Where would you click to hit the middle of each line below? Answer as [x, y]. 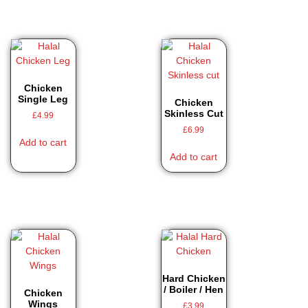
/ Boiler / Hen [194, 289]
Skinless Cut [194, 113]
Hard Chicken [194, 278]
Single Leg [43, 99]
